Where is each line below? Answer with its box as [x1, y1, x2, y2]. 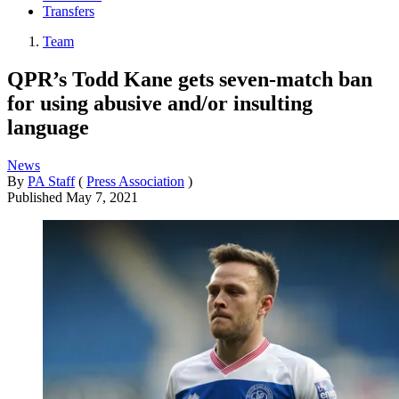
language [7, 115, 89, 139]
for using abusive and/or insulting [7, 91, 313, 115]
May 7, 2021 [66, 189, 138, 205]
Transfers [43, 4, 94, 20]
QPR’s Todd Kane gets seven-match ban [7, 67, 372, 91]
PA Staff [28, 173, 75, 189]
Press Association [86, 173, 184, 189]
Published [7, 189, 66, 205]
